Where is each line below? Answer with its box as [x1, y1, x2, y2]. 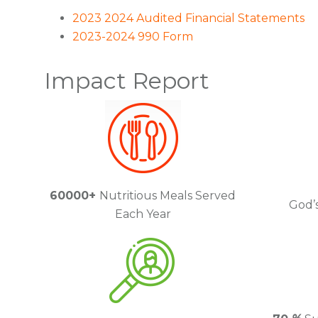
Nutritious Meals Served [99, 189, 236, 202]
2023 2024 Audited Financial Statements [72, 11, 305, 25]
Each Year [114, 207, 171, 221]
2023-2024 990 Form [72, 30, 193, 43]
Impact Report [44, 67, 209, 94]
